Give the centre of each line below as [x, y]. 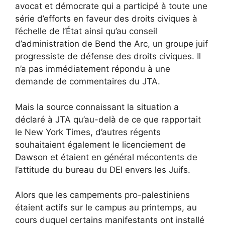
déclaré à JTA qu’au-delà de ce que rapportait [108, 119]
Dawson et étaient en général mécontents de [106, 157]
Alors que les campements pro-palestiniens [102, 195]
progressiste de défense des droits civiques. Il [108, 57]
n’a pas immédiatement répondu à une [93, 69]
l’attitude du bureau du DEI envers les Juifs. [103, 170]
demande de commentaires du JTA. [88, 82]
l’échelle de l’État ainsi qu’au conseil [86, 31]
